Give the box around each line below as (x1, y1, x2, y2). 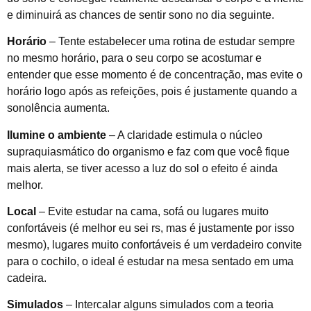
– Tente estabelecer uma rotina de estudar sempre (47, 35, 295, 48)
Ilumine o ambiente (7, 128, 106, 141)
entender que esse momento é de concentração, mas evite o (7, 69, 303, 81)
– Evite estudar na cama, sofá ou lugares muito (36, 205, 269, 218)
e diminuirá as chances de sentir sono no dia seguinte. (7, 8, 274, 21)
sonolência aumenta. (7, 102, 110, 115)
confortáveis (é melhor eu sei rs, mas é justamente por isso (7, 222, 294, 235)
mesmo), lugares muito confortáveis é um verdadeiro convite (7, 239, 302, 251)
